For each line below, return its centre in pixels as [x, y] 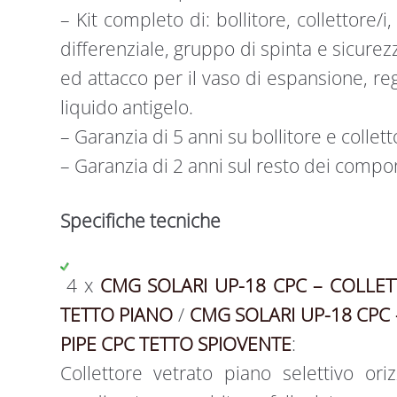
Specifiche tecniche [140, 221]
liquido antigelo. [126, 107]
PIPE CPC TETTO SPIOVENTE [175, 343]
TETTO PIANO [117, 314]
